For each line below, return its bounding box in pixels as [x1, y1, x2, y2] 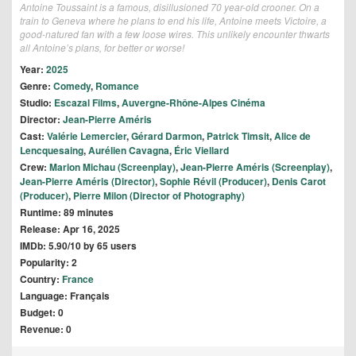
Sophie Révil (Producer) [160, 174, 267, 189]
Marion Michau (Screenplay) [49, 160, 176, 175]
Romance [95, 79, 139, 94]
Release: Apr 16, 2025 [20, 222, 120, 237]
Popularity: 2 [20, 255, 77, 270]
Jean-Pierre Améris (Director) [20, 174, 155, 189]
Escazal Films [54, 95, 117, 110]
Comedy [53, 79, 91, 94]
